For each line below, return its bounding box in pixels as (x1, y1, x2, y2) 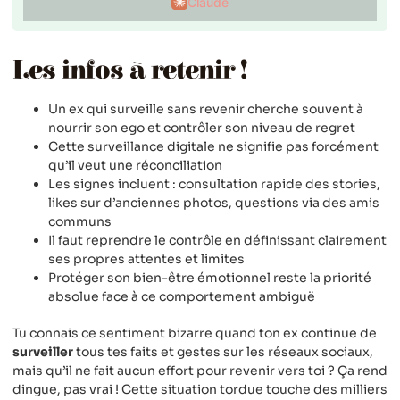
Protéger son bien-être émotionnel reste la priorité (48, 269, 371, 286)
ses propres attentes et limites (48, 250, 245, 267)
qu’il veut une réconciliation (48, 156, 222, 173)
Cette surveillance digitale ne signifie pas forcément (48, 137, 379, 154)
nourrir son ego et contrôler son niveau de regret (48, 119, 355, 136)
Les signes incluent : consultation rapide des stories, (48, 175, 380, 192)
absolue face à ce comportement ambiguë (48, 287, 315, 304)
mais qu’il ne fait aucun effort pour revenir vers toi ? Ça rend (12, 362, 387, 379)
